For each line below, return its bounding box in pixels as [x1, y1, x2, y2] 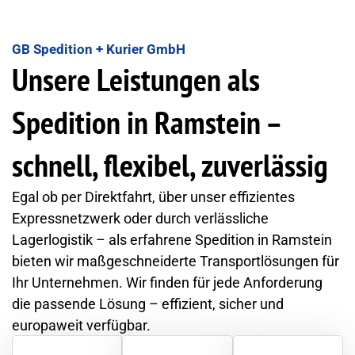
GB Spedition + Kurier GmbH [12, 41, 185, 58]
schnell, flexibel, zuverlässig [12, 144, 328, 186]
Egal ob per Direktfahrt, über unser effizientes [12, 189, 295, 206]
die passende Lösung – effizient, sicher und [12, 296, 284, 313]
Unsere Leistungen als [12, 59, 260, 101]
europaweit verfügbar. [12, 317, 151, 334]
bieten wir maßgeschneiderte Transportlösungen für [12, 253, 339, 270]
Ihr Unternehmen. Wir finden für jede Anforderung [12, 274, 323, 292]
